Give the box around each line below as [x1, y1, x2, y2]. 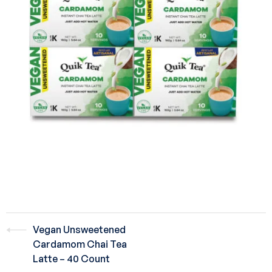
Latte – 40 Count [33, 253, 110, 265]
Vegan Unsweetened [33, 223, 126, 236]
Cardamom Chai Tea [33, 238, 127, 250]
